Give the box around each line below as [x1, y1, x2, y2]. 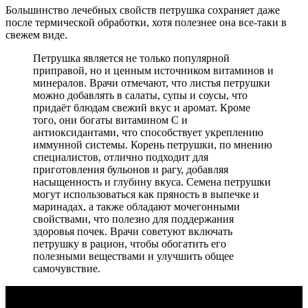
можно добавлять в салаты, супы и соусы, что [33, 89, 247, 101]
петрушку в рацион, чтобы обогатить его [33, 237, 226, 250]
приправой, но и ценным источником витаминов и [33, 64, 274, 76]
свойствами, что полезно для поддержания [33, 212, 234, 225]
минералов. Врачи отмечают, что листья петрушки [33, 76, 270, 89]
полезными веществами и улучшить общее [33, 250, 234, 262]
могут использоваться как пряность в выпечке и [33, 188, 259, 200]
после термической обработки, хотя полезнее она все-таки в [5, 16, 287, 28]
